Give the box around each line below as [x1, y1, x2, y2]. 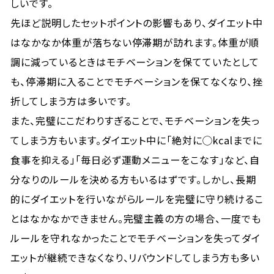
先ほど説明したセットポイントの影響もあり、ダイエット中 [10, 15, 263, 30]
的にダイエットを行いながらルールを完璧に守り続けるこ [10, 191, 264, 206]
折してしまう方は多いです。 [10, 94, 131, 108]
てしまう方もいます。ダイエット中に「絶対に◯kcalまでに [10, 133, 262, 147]
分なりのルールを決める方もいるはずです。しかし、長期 [10, 172, 256, 187]
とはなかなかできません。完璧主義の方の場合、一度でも [10, 211, 261, 226]
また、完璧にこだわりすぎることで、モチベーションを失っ [10, 113, 260, 128]
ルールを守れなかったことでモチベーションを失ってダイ [10, 231, 261, 245]
